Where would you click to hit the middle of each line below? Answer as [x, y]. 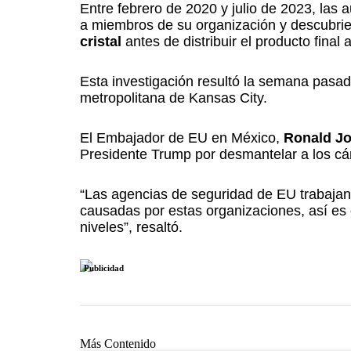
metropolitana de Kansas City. [174, 98]
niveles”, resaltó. [131, 227]
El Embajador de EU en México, [182, 138]
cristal [101, 42]
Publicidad [104, 268]
